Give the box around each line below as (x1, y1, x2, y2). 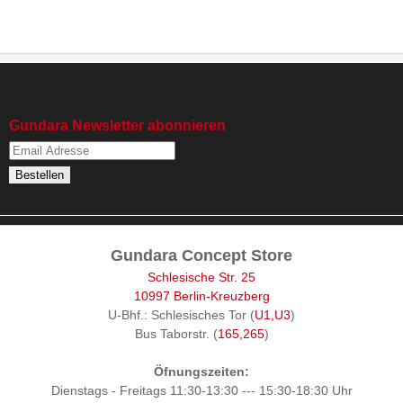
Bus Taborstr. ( (134, 326, 218, 341)
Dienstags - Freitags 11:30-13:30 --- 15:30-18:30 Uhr (50, 382, 353, 398)
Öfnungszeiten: (154, 363, 249, 379)
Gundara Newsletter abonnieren (9, 118, 226, 134)
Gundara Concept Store (111, 246, 292, 264)
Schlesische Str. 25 (148, 269, 255, 284)
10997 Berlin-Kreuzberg (133, 288, 270, 303)
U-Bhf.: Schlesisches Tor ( (108, 307, 255, 322)
